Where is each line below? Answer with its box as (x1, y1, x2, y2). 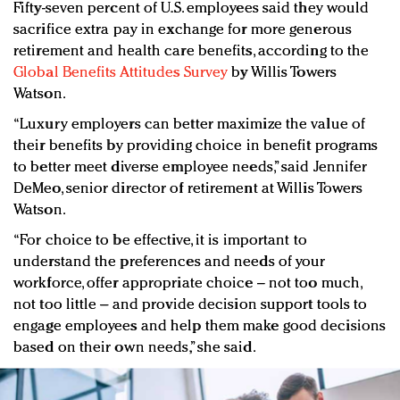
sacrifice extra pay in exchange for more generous (13, 21, 352, 37)
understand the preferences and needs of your (13, 254, 326, 270)
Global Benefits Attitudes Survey (13, 64, 229, 80)
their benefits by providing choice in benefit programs (13, 137, 379, 154)
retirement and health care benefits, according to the (13, 43, 370, 59)
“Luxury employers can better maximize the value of (13, 116, 366, 132)
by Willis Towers (228, 64, 337, 80)
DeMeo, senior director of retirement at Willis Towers (13, 180, 363, 196)
